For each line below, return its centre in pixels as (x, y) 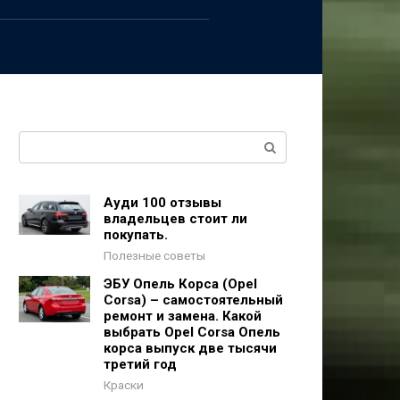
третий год (140, 364)
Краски (124, 385)
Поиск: (41, 142)
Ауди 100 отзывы (162, 203)
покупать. (136, 235)
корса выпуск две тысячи (190, 348)
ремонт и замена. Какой (183, 316)
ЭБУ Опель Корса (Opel (180, 284)
